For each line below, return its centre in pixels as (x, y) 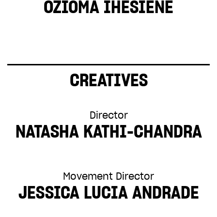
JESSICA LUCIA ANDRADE (108, 192)
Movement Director (108, 176)
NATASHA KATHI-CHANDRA (108, 131)
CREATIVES (108, 80)
